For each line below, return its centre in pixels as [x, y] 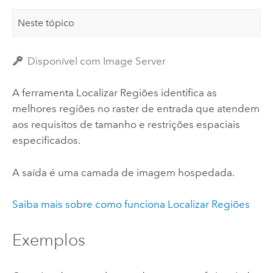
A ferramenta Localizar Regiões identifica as [114, 93]
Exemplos [48, 240]
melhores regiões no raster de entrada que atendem [136, 109]
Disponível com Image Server [97, 61]
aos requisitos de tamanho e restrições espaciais [126, 125]
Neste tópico [46, 23]
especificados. [46, 140]
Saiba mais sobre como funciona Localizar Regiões [131, 204]
